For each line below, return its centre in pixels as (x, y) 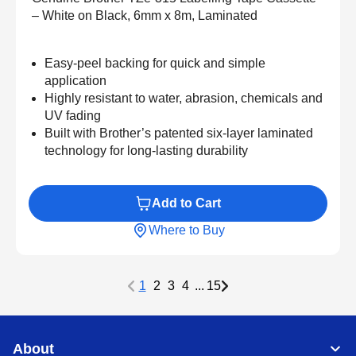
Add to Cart (186, 203)
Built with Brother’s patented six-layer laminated (179, 133)
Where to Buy (186, 230)
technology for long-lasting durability (146, 151)
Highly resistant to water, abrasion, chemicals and (184, 99)
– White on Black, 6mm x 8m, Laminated (145, 16)
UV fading (73, 116)
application (75, 81)
